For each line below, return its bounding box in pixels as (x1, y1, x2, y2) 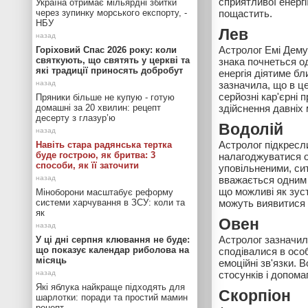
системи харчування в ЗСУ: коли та (36, 197, 185, 208)
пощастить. (219, 8, 272, 19)
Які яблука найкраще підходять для (36, 282, 185, 292)
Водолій (219, 121, 283, 138)
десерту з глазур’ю (36, 113, 115, 123)
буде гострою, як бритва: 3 (36, 150, 155, 160)
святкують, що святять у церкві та (36, 55, 190, 65)
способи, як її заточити (36, 160, 139, 170)
